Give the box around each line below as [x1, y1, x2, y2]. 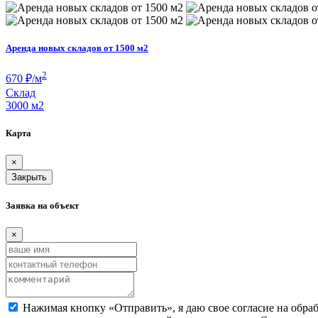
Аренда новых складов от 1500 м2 [6, 43, 148, 54]
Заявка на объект [6, 200, 79, 212]
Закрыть [11, 171, 47, 182]
